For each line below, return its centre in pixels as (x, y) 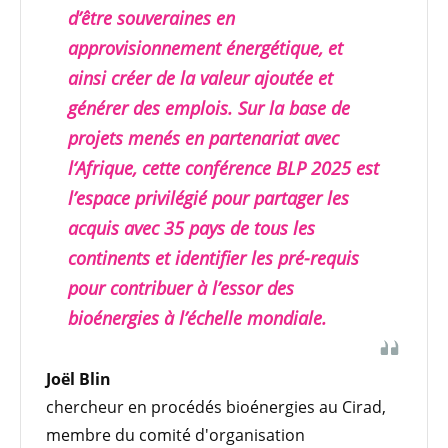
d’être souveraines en (151, 17)
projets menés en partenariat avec (203, 137)
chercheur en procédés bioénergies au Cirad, (216, 406)
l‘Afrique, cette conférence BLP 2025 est (223, 167)
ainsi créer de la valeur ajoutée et (200, 77)
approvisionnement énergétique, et (205, 47)
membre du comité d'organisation (175, 434)
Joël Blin (78, 378)
